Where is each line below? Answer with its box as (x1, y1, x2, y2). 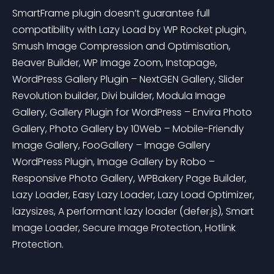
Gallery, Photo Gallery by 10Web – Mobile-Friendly (12, 122, 246, 136)
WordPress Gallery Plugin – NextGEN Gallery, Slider (12, 72, 246, 86)
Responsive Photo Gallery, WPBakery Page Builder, (12, 171, 249, 185)
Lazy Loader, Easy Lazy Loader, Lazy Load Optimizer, (12, 188, 257, 202)
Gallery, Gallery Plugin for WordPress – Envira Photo (12, 105, 254, 119)
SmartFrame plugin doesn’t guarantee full (12, 6, 212, 20)
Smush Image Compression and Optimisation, (12, 39, 233, 53)
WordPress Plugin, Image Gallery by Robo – (12, 155, 217, 169)
